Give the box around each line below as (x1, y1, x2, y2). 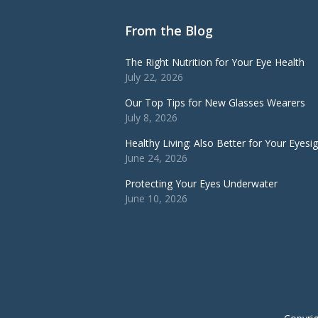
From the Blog (125, 22, 213, 40)
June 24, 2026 (125, 151, 187, 165)
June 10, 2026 (125, 192, 187, 206)
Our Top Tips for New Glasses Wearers (125, 96, 305, 110)
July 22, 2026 (125, 70, 183, 84)
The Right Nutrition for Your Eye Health (125, 55, 305, 70)
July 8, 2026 (125, 111, 177, 125)
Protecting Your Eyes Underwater (125, 177, 278, 191)
